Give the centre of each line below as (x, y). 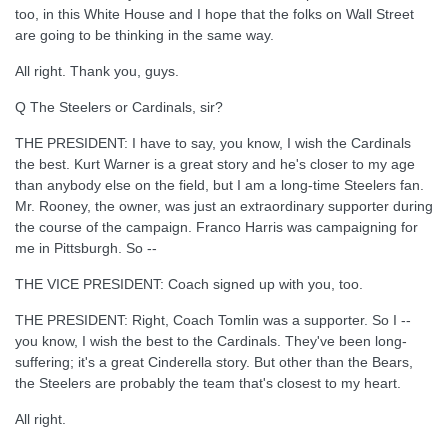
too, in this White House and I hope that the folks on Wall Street (214, 14)
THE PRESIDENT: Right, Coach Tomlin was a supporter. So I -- (213, 320)
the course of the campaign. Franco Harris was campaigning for (216, 227)
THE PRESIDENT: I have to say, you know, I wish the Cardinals (213, 143)
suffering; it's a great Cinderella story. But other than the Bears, (214, 362)
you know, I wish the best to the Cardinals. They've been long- (211, 341)
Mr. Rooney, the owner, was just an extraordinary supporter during (224, 206)
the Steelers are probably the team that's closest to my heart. (208, 383)
